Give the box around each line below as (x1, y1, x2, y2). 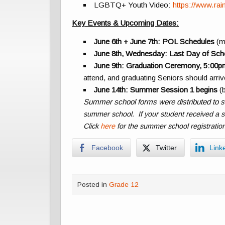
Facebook (91, 143, 124, 152)
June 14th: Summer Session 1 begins (94, 85, 218, 94)
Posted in (77, 180, 109, 188)
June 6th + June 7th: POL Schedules (94, 37, 215, 46)
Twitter (156, 143, 177, 152)
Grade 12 (108, 180, 139, 188)
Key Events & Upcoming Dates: (72, 19, 179, 28)
